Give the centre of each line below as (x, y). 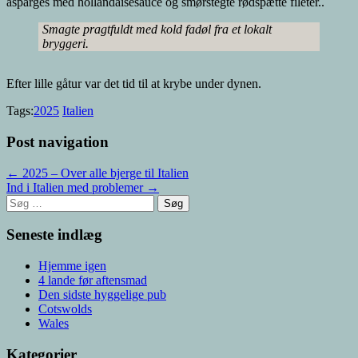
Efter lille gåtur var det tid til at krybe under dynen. (134, 84)
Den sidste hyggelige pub (102, 295)
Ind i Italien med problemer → (83, 187)
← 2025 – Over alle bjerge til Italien (97, 173)
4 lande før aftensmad (93, 280)
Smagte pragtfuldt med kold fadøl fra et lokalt (157, 30)
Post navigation (58, 141)
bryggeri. (66, 44)
